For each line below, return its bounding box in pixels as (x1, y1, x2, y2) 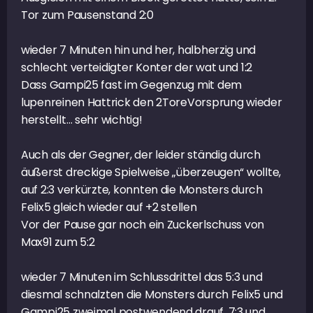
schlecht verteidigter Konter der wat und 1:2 (21, 59, 253, 75)
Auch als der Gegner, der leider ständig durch (21, 146, 261, 163)
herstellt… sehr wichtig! (21, 111, 143, 128)
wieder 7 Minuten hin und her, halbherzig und (21, 41, 256, 58)
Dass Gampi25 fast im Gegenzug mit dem (21, 76, 242, 93)
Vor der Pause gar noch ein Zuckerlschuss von (21, 216, 265, 233)
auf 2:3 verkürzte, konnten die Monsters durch (21, 181, 263, 198)
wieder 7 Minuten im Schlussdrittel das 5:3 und (21, 268, 263, 285)
